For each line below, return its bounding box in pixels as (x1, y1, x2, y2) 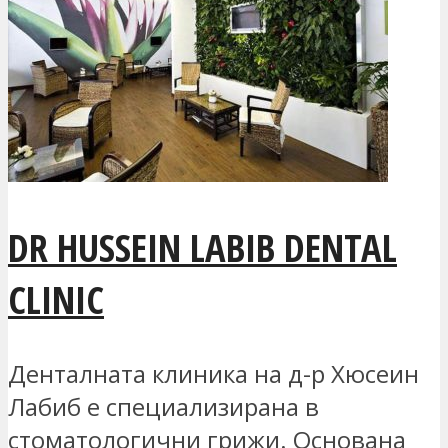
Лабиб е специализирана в (8, 390, 319, 424)
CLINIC (8, 273, 104, 326)
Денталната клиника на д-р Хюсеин (8, 357, 419, 391)
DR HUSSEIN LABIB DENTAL (8, 221, 397, 274)
